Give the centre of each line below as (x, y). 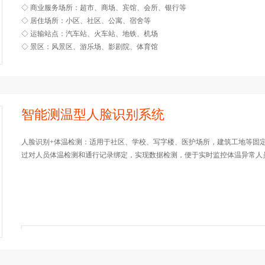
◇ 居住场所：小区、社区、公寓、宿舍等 (86, 21)
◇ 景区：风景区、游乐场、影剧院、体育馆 (90, 47)
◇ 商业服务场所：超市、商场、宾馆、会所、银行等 (104, 8)
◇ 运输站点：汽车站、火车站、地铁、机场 (90, 34)
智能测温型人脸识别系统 (93, 114)
